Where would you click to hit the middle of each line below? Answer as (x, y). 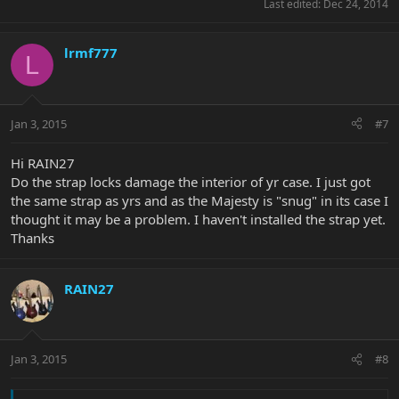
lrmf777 (91, 53)
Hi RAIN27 (43, 163)
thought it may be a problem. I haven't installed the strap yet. (198, 219)
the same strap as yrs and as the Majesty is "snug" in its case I (199, 200)
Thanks (33, 237)
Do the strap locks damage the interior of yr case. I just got (191, 181)
